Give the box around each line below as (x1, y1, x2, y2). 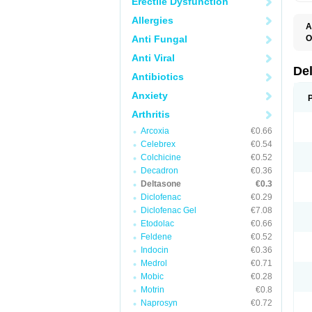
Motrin (141, 285, 164, 295)
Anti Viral (132, 52, 175, 63)
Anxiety (132, 90, 168, 101)
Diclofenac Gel (141, 205, 196, 215)
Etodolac (141, 219, 174, 228)
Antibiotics (132, 71, 184, 82)
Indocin (141, 245, 169, 255)
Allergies (132, 15, 173, 26)
